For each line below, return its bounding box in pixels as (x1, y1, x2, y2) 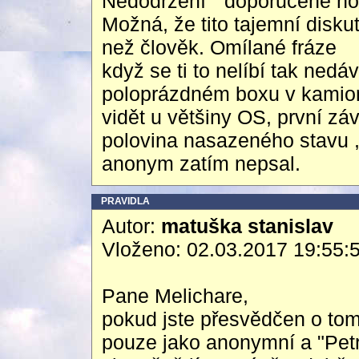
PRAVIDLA (101, 196, 150, 207)
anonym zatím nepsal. (102, 152, 301, 175)
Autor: (102, 215, 161, 237)
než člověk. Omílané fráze (102, 36, 337, 58)
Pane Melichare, (102, 284, 248, 307)
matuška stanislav (161, 215, 333, 237)
